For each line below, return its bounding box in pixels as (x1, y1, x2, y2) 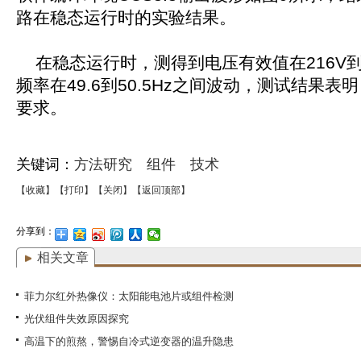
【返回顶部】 (132, 185, 190, 196)
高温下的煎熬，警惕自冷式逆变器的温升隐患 (24, 335, 234, 347)
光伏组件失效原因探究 (24, 313, 129, 325)
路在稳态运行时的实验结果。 (16, 8, 236, 27)
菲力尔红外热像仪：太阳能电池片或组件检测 (24, 290, 234, 302)
